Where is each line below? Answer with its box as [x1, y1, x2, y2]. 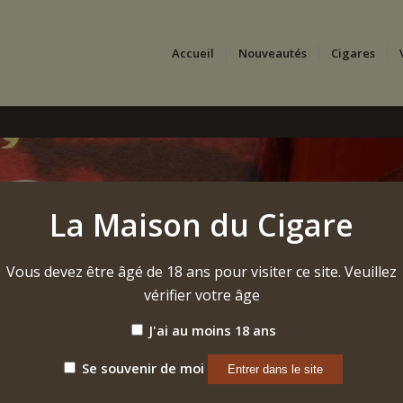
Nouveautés [237, 45, 307, 61]
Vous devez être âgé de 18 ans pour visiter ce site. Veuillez [6, 261, 397, 282]
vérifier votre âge [143, 284, 260, 305]
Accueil [171, 45, 214, 61]
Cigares [330, 45, 375, 61]
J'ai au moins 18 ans [145, 321, 276, 340]
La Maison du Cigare [49, 203, 354, 246]
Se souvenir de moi [78, 358, 204, 377]
